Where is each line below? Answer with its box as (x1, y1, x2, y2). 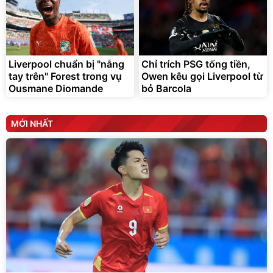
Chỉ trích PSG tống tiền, (141, 57, 250, 70)
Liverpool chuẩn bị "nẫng (9, 57, 124, 70)
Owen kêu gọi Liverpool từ (141, 69, 263, 82)
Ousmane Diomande (9, 82, 103, 94)
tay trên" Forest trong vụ (9, 69, 122, 82)
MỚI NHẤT (11, 118, 53, 129)
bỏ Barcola (141, 82, 191, 94)
